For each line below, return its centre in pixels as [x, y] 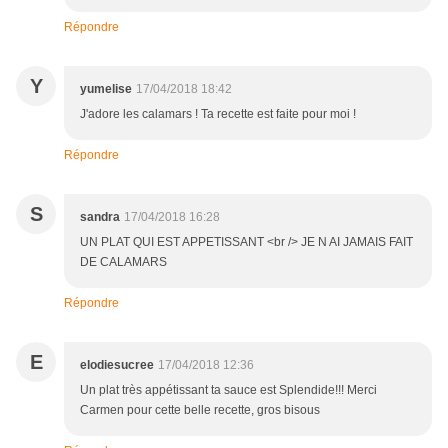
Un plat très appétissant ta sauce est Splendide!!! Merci [228, 390]
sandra [100, 217]
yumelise [106, 89]
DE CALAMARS [123, 262]
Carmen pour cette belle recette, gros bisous [200, 410]
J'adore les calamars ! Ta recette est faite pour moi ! [218, 114]
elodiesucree [117, 365]
